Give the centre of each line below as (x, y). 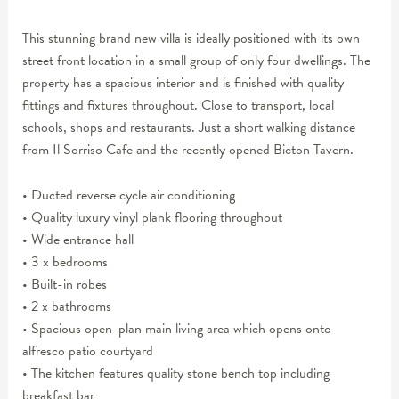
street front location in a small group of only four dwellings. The (196, 61)
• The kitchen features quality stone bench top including (175, 374)
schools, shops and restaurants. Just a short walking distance (188, 128)
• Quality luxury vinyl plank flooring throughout (152, 218)
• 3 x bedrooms (65, 262)
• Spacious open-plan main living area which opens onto (176, 329)
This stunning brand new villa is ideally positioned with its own (191, 39)
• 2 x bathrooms (66, 307)
